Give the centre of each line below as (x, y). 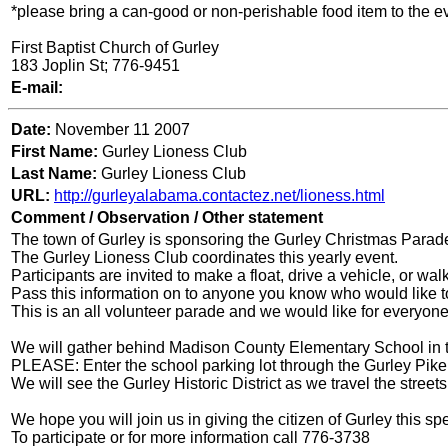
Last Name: (56, 174)
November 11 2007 (122, 130)
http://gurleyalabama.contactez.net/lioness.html (219, 196)
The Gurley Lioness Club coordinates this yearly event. (204, 258)
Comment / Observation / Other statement (167, 218)
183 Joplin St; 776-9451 (95, 66)
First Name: (54, 152)
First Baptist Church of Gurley (115, 48)
